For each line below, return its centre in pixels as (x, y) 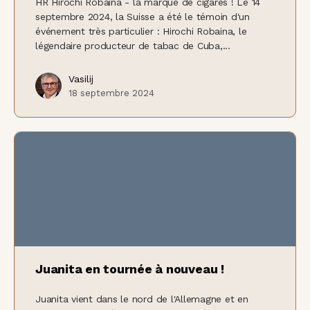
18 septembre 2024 (111, 93)
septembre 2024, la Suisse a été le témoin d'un (143, 17)
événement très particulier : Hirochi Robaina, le (141, 31)
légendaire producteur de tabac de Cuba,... (133, 46)
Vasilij (81, 79)
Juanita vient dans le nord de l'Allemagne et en (142, 299)
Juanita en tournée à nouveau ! (130, 268)
